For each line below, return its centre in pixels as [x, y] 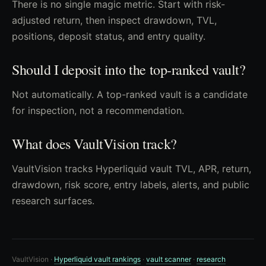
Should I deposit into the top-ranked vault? [129, 69]
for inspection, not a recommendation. [98, 110]
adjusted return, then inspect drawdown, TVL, [114, 20]
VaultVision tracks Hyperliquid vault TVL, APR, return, [132, 169]
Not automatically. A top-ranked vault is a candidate [130, 94]
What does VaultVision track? [94, 144]
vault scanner [169, 259]
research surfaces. [53, 201]
